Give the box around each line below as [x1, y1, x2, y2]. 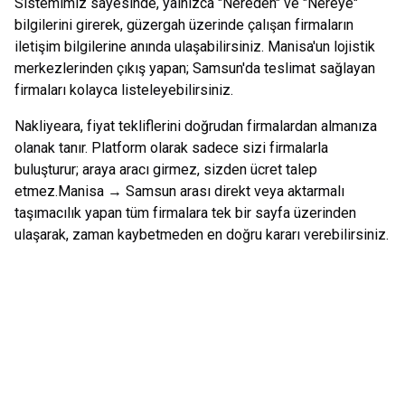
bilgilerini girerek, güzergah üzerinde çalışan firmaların [14, 16, 353, 33]
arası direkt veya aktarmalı [176, 183, 344, 200]
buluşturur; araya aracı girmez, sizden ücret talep [14, 161, 317, 178]
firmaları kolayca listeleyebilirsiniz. [14, 81, 233, 99]
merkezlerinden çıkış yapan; [14, 60, 193, 77]
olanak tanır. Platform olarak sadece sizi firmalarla [14, 139, 328, 156]
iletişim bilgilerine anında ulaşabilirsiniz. [14, 38, 268, 55]
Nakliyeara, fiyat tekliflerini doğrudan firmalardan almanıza [14, 118, 377, 135]
